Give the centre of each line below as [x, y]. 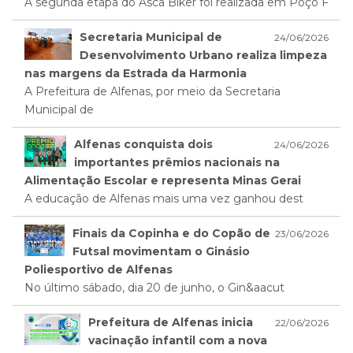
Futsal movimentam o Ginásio [161, 252]
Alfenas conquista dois [144, 145]
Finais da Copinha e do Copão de [171, 234]
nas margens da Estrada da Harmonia [136, 74]
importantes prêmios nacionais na [177, 163]
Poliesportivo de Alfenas [98, 270]
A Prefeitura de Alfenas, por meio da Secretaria [152, 92]
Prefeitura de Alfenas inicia [171, 323]
